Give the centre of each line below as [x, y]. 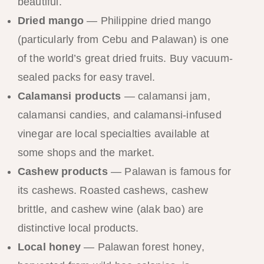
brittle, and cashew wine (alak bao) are [110, 209]
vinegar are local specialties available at [113, 134]
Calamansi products [69, 96]
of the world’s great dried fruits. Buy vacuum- [125, 59]
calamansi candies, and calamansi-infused [119, 115]
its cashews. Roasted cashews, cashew [113, 191]
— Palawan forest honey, [142, 247]
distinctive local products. [78, 228]
